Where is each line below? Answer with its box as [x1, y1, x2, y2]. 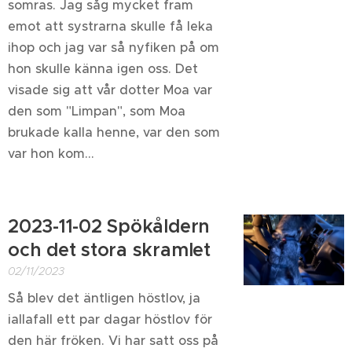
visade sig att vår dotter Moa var [8, 82, 212, 97]
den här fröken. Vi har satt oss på [8, 332, 218, 348]
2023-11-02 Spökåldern [8, 214, 211, 238]
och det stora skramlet [8, 238, 211, 262]
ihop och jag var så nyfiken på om [8, 39, 219, 55]
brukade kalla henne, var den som [8, 124, 220, 140]
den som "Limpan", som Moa [8, 103, 185, 119]
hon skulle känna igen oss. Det [8, 60, 198, 76]
